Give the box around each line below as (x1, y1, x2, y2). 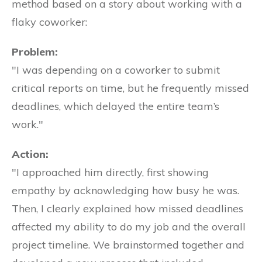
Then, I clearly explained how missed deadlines (12, 202, 243, 215)
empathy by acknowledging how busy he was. (12, 184, 239, 197)
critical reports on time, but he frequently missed (12, 81, 249, 95)
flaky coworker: (12, 15, 87, 29)
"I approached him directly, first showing (12, 166, 209, 179)
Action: (12, 147, 49, 161)
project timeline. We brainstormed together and (12, 238, 244, 251)
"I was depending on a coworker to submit (12, 63, 220, 77)
